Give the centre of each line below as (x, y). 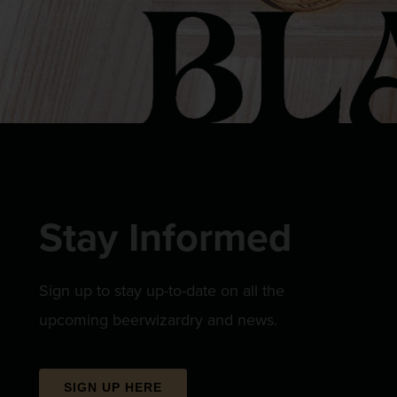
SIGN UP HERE (113, 388)
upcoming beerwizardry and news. (163, 320)
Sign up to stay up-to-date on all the (162, 291)
